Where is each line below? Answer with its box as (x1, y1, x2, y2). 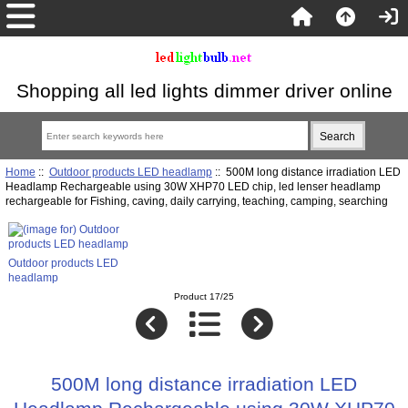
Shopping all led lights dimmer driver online (15, 80, 393, 101)
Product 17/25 (174, 291, 234, 302)
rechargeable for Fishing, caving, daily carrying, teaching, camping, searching (5, 194, 388, 207)
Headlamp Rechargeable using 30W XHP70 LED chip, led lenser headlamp (5, 179, 279, 192)
